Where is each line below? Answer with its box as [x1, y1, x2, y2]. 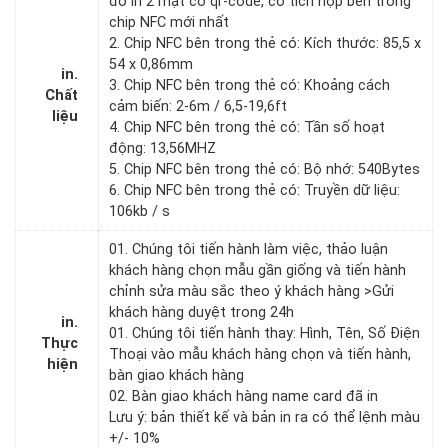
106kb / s [109, 202, 170, 220]
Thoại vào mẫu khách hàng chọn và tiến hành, [109, 345, 411, 363]
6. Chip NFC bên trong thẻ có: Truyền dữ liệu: [109, 181, 400, 199]
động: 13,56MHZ [109, 139, 216, 157]
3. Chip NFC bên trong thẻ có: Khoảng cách [109, 76, 390, 94]
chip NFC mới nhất [109, 13, 229, 31]
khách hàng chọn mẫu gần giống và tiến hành [109, 261, 406, 279]
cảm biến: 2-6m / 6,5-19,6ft [109, 97, 287, 115]
